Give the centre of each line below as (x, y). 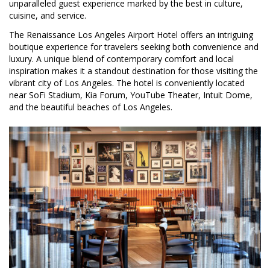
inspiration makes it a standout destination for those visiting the (133, 71)
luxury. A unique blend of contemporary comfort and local (121, 58)
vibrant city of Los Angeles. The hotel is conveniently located (127, 83)
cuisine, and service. (48, 16)
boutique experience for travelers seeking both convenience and (134, 46)
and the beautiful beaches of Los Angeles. (91, 107)
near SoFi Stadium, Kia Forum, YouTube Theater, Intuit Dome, (131, 95)
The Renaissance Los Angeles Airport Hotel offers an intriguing (131, 34)
